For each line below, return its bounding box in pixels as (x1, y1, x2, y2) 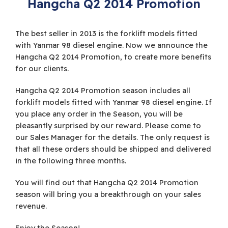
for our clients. (15, 64, 69, 74)
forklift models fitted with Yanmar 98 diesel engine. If (15, 97, 212, 107)
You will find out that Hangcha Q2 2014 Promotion (15, 178, 198, 188)
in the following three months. (15, 156, 126, 166)
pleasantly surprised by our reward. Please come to (15, 121, 201, 131)
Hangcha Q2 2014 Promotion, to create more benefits (15, 52, 211, 62)
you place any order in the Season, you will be (15, 109, 183, 119)
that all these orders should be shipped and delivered (15, 144, 211, 154)
